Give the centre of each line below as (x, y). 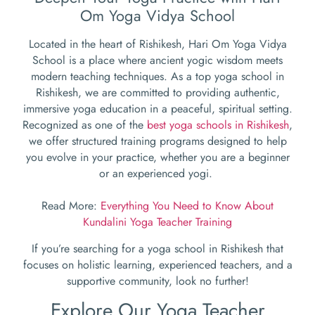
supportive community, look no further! (157, 281)
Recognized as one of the (85, 125)
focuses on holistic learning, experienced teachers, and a (157, 264)
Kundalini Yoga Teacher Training (157, 222)
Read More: (71, 206)
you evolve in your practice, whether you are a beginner (157, 157)
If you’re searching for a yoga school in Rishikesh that (157, 248)
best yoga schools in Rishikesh (218, 125)
